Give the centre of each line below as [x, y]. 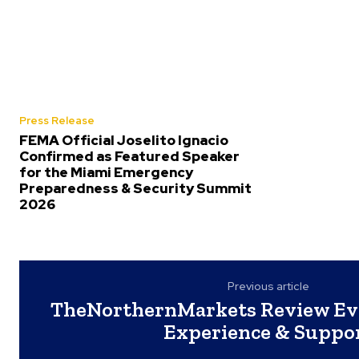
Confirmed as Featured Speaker [129, 157]
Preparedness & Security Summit [135, 189]
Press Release [57, 121]
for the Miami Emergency [106, 173]
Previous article [269, 286]
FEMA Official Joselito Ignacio [124, 141]
